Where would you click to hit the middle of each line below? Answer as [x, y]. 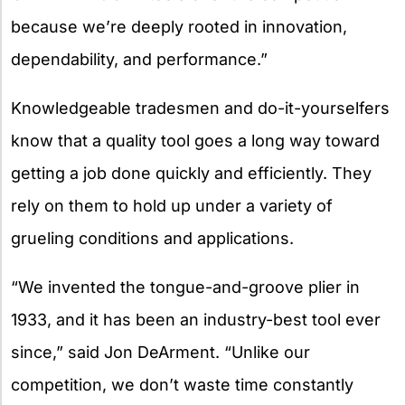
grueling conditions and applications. [152, 238]
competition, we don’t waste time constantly [182, 384]
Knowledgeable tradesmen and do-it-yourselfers [200, 108]
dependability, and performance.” [139, 59]
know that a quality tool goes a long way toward [195, 140]
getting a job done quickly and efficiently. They [191, 173]
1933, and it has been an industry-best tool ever [196, 319]
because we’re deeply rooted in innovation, [179, 26]
